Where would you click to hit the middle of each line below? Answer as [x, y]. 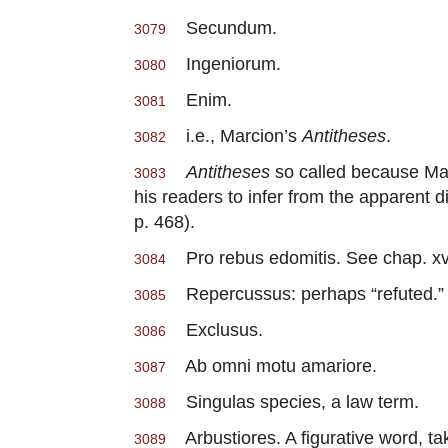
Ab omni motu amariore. [271, 366]
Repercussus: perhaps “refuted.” [305, 294]
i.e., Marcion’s [234, 136]
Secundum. [221, 28]
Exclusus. [214, 330]
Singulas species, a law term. [292, 402]
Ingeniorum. [223, 64]
